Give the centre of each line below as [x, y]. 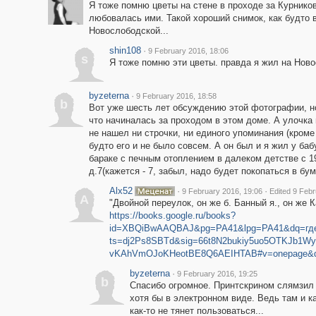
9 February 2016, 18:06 [188, 51]
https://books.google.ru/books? [172, 215]
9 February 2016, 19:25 [217, 274]
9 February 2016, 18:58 [176, 96]
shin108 [125, 50]
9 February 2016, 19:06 [222, 191]
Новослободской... [128, 31]
